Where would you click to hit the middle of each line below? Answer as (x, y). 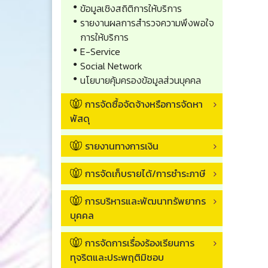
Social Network (111, 66)
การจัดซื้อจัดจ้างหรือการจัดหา (144, 104)
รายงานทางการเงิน (122, 146)
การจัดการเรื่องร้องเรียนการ (140, 243)
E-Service (100, 51)
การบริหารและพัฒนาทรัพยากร (145, 201)
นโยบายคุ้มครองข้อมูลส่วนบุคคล (141, 80)
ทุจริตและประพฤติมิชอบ (117, 257)
